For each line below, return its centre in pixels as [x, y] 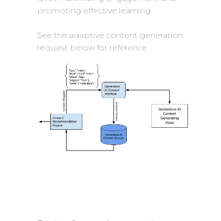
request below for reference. [93, 48]
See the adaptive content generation [110, 36]
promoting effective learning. [95, 11]
